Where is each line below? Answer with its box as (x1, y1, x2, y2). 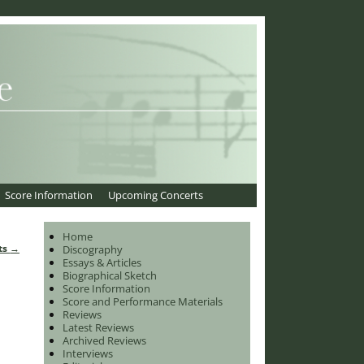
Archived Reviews (63, 332, 146, 348)
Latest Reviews (63, 319, 134, 335)
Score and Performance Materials (63, 293, 223, 309)
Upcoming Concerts (108, 188, 204, 203)
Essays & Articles (63, 254, 141, 270)
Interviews (63, 345, 113, 361)
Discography (63, 241, 123, 257)
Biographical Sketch (63, 267, 157, 283)
